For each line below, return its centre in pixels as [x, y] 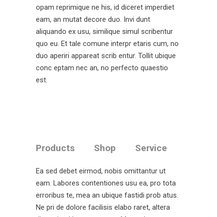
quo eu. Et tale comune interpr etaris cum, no [107, 44]
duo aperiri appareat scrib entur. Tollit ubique [106, 56]
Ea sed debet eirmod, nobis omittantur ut [101, 171]
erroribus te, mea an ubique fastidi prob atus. [107, 195]
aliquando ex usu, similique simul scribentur [104, 31]
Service [151, 148]
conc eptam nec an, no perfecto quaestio [102, 68]
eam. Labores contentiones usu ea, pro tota [106, 183]
